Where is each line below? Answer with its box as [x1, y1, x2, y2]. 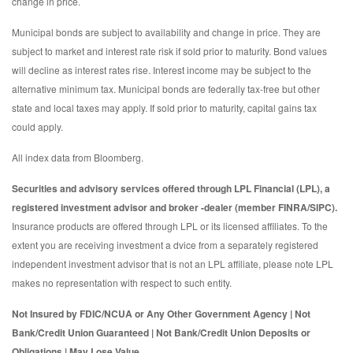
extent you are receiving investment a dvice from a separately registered [12, 238, 318, 252]
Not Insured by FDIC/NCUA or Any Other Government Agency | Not [12, 307, 310, 321]
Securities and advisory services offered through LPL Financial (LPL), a [12, 181, 330, 196]
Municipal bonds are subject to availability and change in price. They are [12, 25, 321, 39]
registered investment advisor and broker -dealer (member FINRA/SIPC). [12, 200, 337, 215]
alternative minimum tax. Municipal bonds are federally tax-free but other [12, 82, 320, 96]
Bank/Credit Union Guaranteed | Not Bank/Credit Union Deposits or [12, 325, 310, 340]
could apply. [12, 120, 63, 134]
